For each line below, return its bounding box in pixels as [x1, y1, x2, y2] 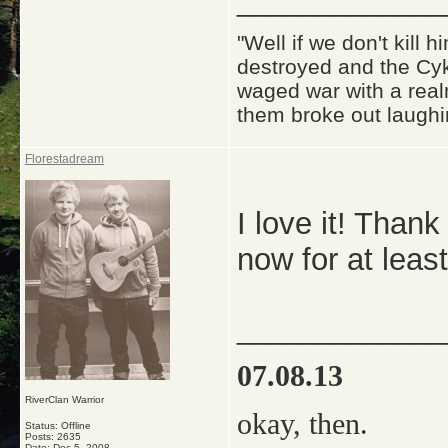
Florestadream [25, 152, 104, 166]
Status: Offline [25, 420, 91, 431]
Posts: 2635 [25, 431, 81, 442]
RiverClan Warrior [25, 394, 104, 405]
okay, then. [237, 407, 368, 442]
